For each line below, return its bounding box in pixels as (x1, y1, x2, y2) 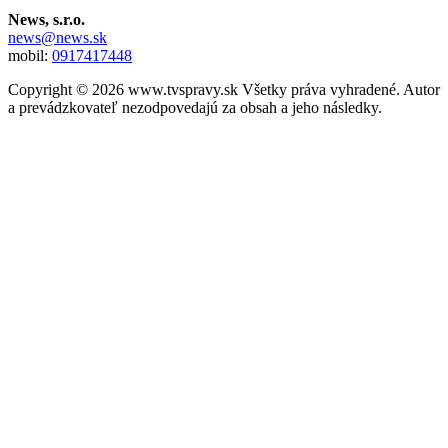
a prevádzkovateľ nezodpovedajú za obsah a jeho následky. (8, 99, 382, 117)
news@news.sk (8, 29, 107, 47)
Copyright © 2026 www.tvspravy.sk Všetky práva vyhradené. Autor (8, 81, 440, 99)
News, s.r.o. (8, 11, 85, 29)
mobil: (8, 47, 52, 65)
